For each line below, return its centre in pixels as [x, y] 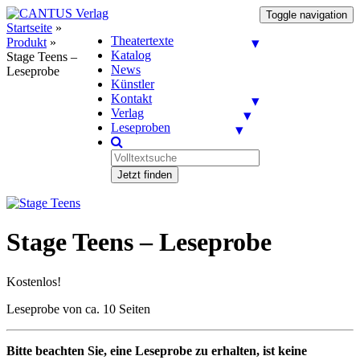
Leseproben [141, 127]
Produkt [27, 42]
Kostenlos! [34, 281]
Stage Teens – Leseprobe [139, 242]
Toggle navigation [307, 15]
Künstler [133, 84]
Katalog [131, 55]
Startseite [29, 28]
